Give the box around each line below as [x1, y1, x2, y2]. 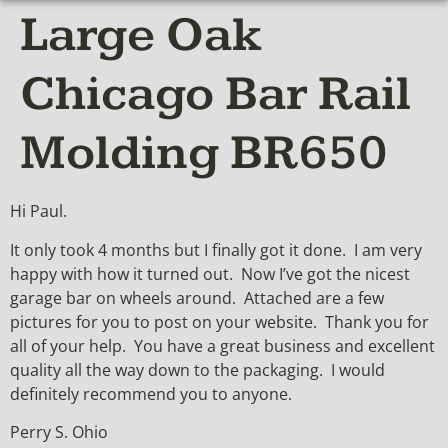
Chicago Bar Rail [20, 65, 411, 125]
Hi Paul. [10, 200, 67, 223]
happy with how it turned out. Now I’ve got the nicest [10, 262, 410, 285]
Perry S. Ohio [10, 421, 108, 444]
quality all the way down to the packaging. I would [10, 358, 385, 381]
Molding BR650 [20, 124, 388, 184]
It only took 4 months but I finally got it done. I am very [10, 238, 422, 261]
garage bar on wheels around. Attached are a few [10, 286, 384, 309]
